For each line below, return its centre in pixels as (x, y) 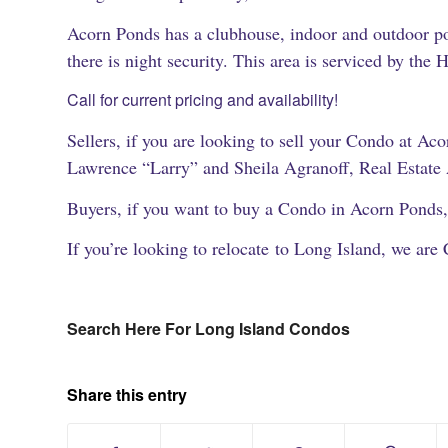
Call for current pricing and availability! (202, 100)
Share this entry (127, 394)
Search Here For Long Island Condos (208, 329)
